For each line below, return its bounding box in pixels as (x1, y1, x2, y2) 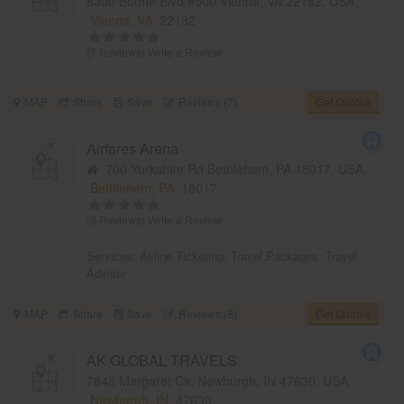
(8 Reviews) (87, 211, 149, 227)
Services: (87, 246, 141, 264)
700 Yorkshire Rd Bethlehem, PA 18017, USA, (98, 159, 368, 178)
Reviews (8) (178, 305, 237, 321)
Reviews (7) (178, 93, 237, 109)
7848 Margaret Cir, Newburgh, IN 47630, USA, (87, 371, 353, 390)
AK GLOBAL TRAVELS (87, 349, 238, 371)
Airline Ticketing (140, 246, 225, 264)
